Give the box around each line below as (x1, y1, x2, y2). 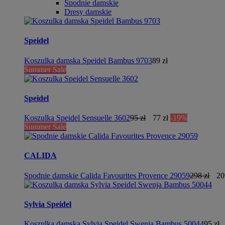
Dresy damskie (64, 8, 111, 16)
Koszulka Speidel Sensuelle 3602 (24, 114, 130, 123)
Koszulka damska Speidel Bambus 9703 (24, 56, 152, 65)
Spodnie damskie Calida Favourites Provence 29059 (24, 171, 190, 180)
